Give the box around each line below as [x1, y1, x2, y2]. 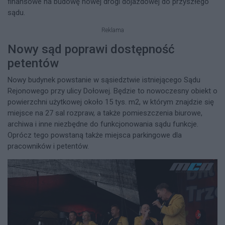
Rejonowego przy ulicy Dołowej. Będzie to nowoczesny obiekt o [8, 86, 217, 95]
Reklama [101, 27, 124, 34]
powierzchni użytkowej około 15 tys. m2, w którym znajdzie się [8, 97, 214, 106]
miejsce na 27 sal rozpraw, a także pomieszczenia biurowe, [8, 108, 202, 118]
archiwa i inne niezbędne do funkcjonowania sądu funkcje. [8, 119, 198, 129]
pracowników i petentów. [8, 141, 91, 151]
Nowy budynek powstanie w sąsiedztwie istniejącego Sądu [8, 75, 200, 84]
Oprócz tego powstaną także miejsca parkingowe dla [8, 130, 182, 140]
